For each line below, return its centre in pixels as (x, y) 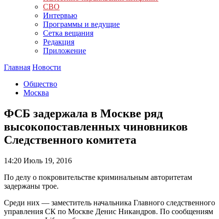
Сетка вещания (68, 33)
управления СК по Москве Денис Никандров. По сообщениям (109, 211)
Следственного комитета (70, 140)
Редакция (59, 42)
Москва (36, 93)
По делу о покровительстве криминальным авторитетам (98, 177)
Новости (47, 67)
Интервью (60, 15)
